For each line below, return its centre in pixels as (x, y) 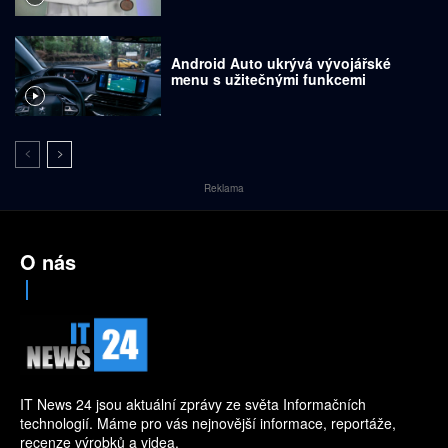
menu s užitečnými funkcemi (269, 78)
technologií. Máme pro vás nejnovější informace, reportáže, (208, 423)
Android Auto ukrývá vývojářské (281, 62)
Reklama (224, 188)
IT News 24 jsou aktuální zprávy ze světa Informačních (193, 404)
